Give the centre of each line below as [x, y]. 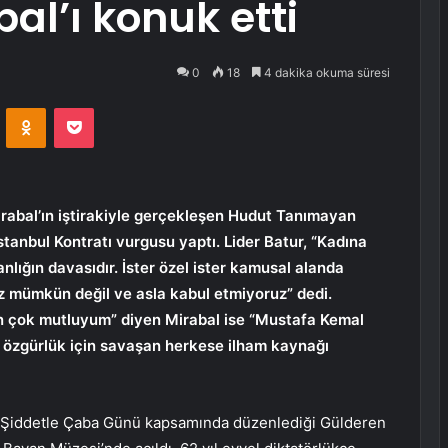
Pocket [114, 107]
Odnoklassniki [88, 107]
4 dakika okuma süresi [325, 72]
